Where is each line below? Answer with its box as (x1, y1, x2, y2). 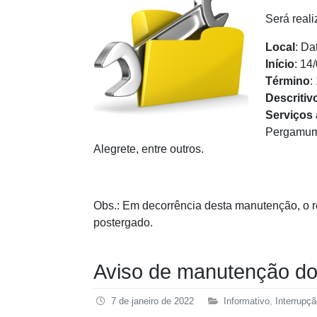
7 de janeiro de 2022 (111, 295, 194, 306)
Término (265, 75, 310, 88)
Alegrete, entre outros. (93, 143, 204, 156)
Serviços (265, 109, 313, 122)
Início (265, 58, 294, 71)
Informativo (224, 295, 270, 306)
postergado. (93, 217, 153, 229)
